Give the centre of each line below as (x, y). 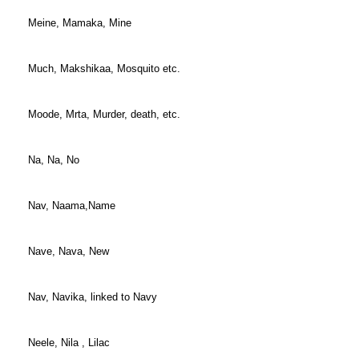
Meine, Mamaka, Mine (80, 23)
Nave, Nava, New (69, 251)
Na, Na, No (54, 160)
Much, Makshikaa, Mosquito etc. (104, 69)
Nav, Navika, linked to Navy (93, 297)
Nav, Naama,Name (72, 206)
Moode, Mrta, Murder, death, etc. (104, 114)
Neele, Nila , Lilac (69, 343)
